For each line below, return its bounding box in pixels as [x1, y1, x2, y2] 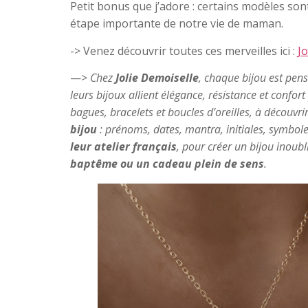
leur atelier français [70, 139, 177, 155]
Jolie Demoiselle [115, 70, 199, 86]
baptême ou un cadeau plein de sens [70, 156, 264, 172]
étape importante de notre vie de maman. [70, 16, 283, 32]
